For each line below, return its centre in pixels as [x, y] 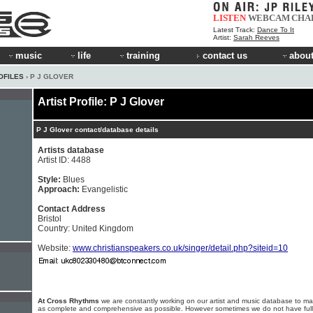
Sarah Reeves [256, 37]
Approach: [60, 189]
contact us [225, 56]
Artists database [71, 150]
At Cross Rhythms [68, 301]
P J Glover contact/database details [97, 130]
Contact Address [72, 209]
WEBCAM [269, 18]
